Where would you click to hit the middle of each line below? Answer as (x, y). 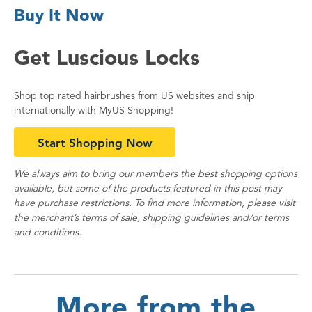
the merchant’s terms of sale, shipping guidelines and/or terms (151, 218)
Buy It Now (59, 15)
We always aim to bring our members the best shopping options (156, 174)
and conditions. (48, 232)
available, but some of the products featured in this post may (148, 188)
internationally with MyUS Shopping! (95, 110)
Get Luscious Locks (107, 57)
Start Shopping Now (95, 143)
